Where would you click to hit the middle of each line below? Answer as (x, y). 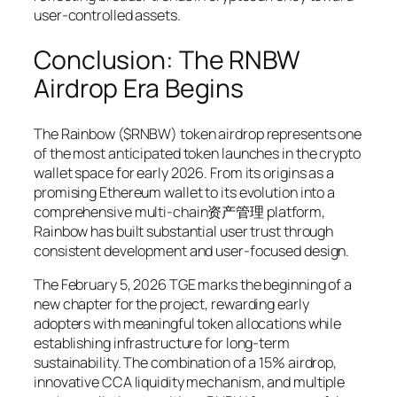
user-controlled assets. (107, 16)
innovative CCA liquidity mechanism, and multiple (190, 381)
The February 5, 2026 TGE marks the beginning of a (193, 284)
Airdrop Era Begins (139, 88)
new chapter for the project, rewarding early (171, 304)
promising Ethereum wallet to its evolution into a (185, 192)
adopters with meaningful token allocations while (188, 323)
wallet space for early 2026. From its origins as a (184, 172)
